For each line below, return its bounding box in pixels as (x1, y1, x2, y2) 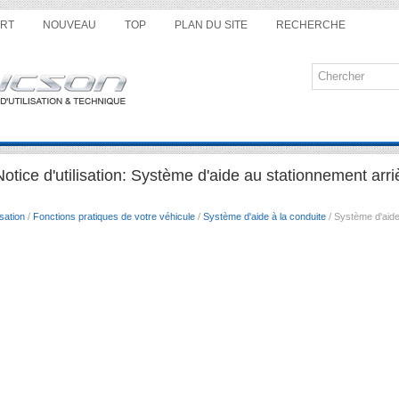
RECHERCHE (276, 19, 346, 31)
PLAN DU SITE (175, 19, 248, 31)
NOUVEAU (43, 19, 96, 31)
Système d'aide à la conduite (203, 211, 326, 222)
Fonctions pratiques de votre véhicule (33, 211, 195, 222)
